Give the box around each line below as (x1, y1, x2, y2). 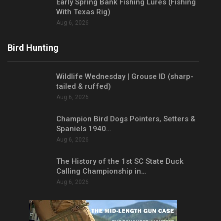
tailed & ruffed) (56, 82, 111, 91)
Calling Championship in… (56, 166, 146, 176)
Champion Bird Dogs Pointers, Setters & (56, 114, 195, 123)
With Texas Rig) (56, 7, 110, 16)
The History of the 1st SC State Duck (56, 156, 184, 166)
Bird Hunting (7, 42, 59, 53)
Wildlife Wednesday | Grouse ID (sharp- (56, 72, 193, 81)
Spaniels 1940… (56, 124, 111, 133)
